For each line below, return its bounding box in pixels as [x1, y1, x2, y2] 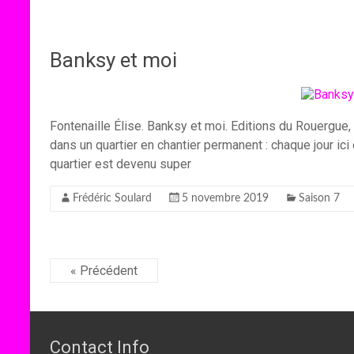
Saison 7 [299, 193, 340, 204]
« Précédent [70, 263, 137, 278]
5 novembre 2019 [182, 193, 269, 204]
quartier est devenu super [50, 156, 191, 171]
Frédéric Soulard [73, 193, 152, 204]
